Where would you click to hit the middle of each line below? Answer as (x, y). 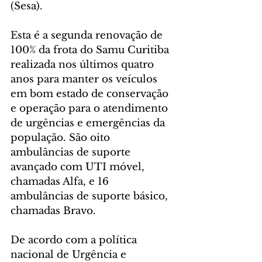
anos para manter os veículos (85, 80)
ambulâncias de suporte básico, (91, 196)
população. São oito (62, 138)
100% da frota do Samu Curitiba (91, 50)
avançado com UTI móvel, (79, 167)
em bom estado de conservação (91, 94)
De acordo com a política (75, 240)
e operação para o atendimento (91, 109)
